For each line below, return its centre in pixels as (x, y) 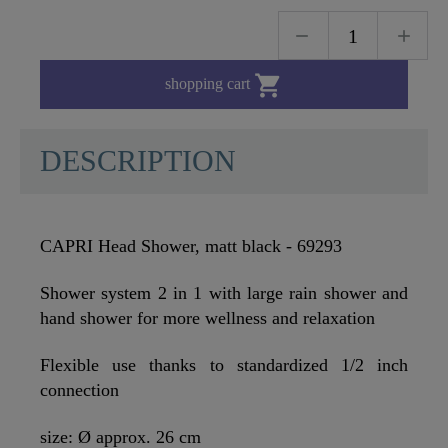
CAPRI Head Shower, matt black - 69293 (191, 246)
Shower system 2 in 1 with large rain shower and (224, 293)
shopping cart (210, 83)
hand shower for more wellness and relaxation (207, 318)
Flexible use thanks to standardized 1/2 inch (224, 365)
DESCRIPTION (138, 161)
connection (79, 390)
